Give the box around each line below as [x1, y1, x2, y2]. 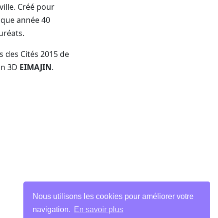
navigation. [33, 205, 73, 214]
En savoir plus [74, 205, 124, 214]
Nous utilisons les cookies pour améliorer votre [33, 192, 194, 200]
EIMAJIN [19, 62, 52, 73]
